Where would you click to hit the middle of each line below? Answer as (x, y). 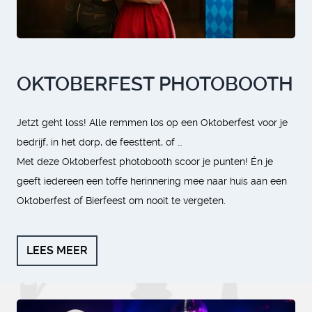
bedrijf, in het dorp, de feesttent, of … (99, 142)
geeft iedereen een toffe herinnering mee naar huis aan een (152, 181)
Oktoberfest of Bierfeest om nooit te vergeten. (121, 201)
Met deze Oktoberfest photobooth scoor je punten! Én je (145, 162)
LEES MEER (57, 251)
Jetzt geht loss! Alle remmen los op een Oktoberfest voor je (152, 123)
